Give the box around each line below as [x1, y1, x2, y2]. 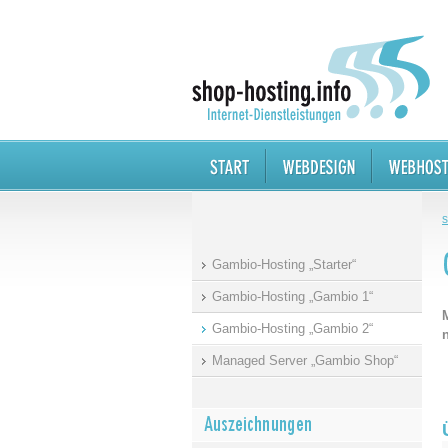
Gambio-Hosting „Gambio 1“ [212, 289, 373, 304]
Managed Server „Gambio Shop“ [212, 353, 398, 368]
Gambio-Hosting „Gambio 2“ [212, 321, 373, 336]
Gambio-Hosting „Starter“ [212, 257, 356, 272]
